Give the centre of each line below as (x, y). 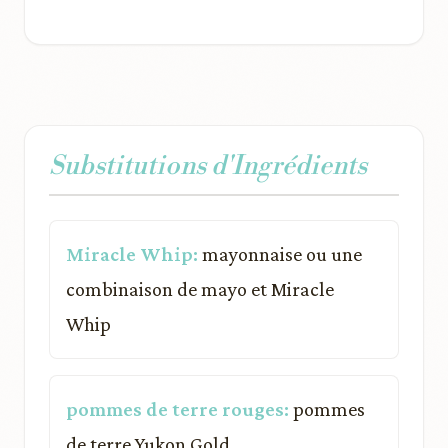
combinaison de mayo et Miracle (200, 289)
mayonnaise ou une (280, 254)
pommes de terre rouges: (177, 409)
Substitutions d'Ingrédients (208, 166)
